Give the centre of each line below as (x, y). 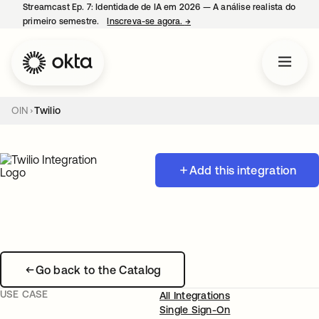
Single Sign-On (195, 310)
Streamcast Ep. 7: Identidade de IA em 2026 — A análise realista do (159, 7)
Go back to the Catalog (98, 270)
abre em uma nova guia (239, 21)
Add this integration (242, 170)
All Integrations (195, 296)
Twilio (47, 110)
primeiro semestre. (62, 21)
